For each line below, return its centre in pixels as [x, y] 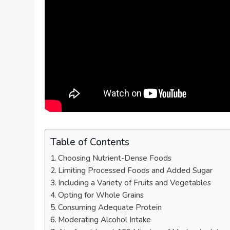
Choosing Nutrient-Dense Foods [115, 158]
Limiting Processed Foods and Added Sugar [136, 171]
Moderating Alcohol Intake [105, 220]
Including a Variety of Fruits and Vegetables [135, 183]
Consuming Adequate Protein [110, 208]
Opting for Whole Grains [101, 195]
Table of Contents [90, 142]
